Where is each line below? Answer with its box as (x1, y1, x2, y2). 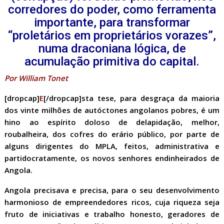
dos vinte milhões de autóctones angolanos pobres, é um (4, 105, 219, 115)
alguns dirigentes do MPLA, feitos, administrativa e (4, 141, 219, 151)
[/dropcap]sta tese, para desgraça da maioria (43, 93, 219, 103)
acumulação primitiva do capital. (24, 54, 199, 68)
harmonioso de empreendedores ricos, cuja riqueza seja (4, 197, 219, 207)
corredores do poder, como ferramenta (8, 2, 216, 16)
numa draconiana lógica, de (38, 41, 186, 55)
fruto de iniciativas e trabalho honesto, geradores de (4, 209, 219, 219)
